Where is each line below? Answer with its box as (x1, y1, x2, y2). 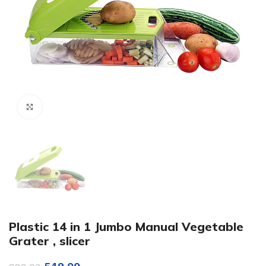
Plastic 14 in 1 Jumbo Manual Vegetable (9, 219, 243, 235)
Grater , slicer (9, 233, 90, 249)
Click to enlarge (42, 102, 103, 111)
